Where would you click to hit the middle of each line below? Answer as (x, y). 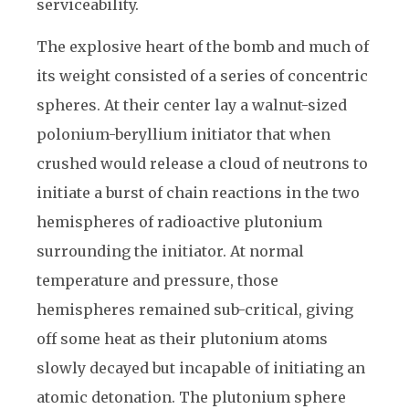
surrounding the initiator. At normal (170, 251)
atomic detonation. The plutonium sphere (191, 397)
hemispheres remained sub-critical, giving (195, 309)
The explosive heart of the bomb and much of (203, 47)
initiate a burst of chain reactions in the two (198, 193)
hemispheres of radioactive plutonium (179, 222)
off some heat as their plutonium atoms (182, 339)
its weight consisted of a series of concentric (202, 76)
